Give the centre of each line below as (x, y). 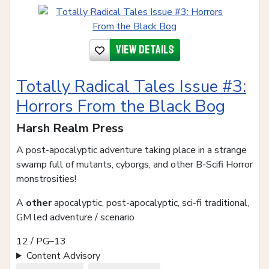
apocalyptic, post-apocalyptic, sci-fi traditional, (150, 203)
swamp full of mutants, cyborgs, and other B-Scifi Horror (134, 165)
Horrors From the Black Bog (121, 107)
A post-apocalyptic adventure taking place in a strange (131, 150)
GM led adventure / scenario (75, 218)
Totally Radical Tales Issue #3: (131, 87)
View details (145, 50)
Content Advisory (63, 256)
